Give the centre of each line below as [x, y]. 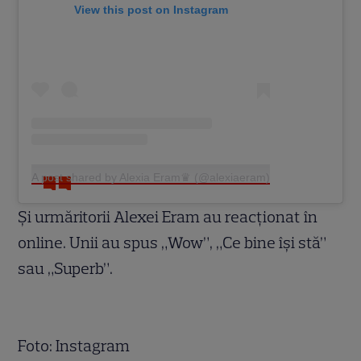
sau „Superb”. [66, 269]
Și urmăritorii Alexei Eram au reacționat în [168, 217]
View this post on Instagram [151, 9]
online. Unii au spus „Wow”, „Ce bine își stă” [172, 243]
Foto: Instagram [74, 346]
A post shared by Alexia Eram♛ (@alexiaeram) [151, 178]
